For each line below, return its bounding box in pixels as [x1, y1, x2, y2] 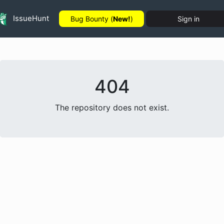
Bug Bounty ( [70, 14, 113, 23]
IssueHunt [11, 13, 49, 23]
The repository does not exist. [55, 102, 169, 112]
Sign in [177, 14, 199, 23]
